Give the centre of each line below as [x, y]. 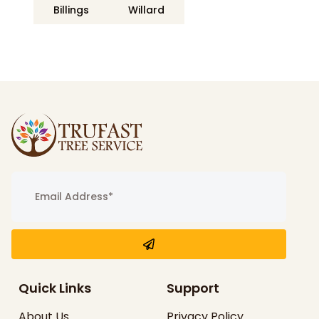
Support [193, 288]
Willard [147, 10]
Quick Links [55, 288]
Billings [71, 10]
